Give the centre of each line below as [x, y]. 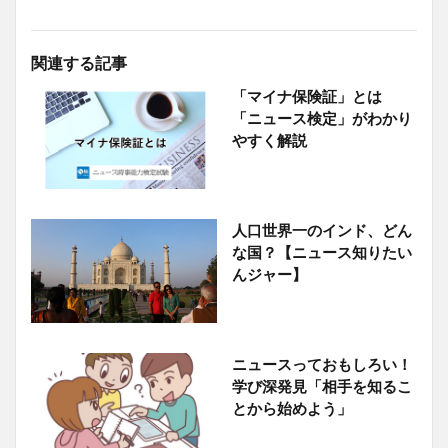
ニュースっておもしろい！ [321, 364]
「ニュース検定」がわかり [321, 117]
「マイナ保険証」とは [314, 95]
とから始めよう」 [291, 408]
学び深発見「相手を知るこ [321, 386]
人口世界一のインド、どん [321, 230]
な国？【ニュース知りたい [321, 252]
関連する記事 [79, 62]
